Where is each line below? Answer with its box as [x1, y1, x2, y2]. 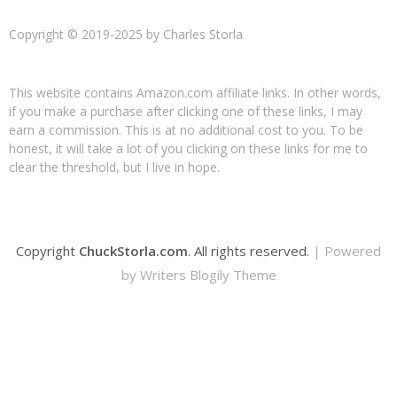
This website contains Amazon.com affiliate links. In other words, [9, 83, 381, 101]
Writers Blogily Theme [139, 265, 276, 284]
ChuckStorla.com [79, 241, 188, 260]
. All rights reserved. [188, 241, 313, 260]
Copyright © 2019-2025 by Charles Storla [9, 25, 243, 43]
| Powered [313, 241, 381, 260]
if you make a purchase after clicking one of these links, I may [9, 102, 362, 120]
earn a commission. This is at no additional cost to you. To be [9, 121, 363, 138]
